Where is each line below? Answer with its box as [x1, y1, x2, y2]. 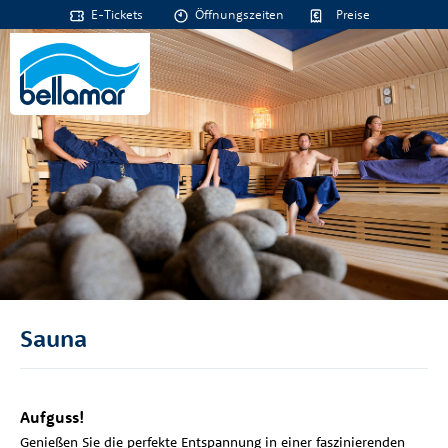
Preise [335, 6, 370, 22]
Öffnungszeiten [194, 6, 284, 22]
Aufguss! [20, 407, 85, 427]
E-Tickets [90, 6, 143, 22]
